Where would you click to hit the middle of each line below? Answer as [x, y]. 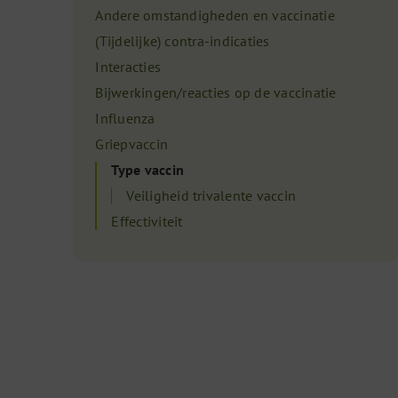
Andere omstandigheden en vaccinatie [215, 15]
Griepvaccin [131, 144]
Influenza [125, 118]
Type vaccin [147, 170]
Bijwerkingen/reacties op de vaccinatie [216, 92]
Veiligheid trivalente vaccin [211, 195]
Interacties [128, 67]
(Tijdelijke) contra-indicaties [183, 41]
